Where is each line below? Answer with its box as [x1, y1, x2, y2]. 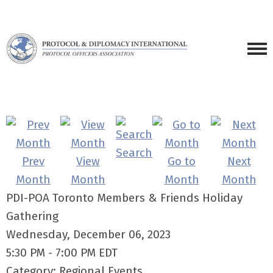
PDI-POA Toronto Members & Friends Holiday [6, 191, 243, 205]
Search [116, 146, 152, 160]
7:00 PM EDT [55, 246, 118, 260]
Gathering [6, 209, 58, 223]
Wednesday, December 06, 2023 [6, 227, 171, 241]
